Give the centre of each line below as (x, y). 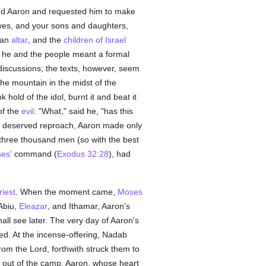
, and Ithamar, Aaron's (88, 206)
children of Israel (94, 40)
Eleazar (33, 206)
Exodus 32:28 (83, 154)
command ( (34, 154)
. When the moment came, (66, 192)
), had (119, 154)
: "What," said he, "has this (83, 111)
